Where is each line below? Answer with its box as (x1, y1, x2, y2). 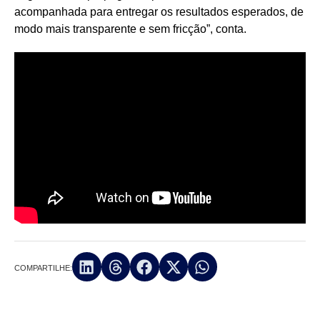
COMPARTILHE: (14, 263, 72, 272)
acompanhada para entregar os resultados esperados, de (14, 5, 304, 18)
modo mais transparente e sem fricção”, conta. (14, 22, 246, 35)
